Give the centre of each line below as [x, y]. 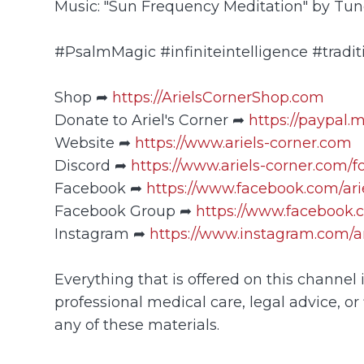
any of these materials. [137, 324]
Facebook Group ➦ [126, 210]
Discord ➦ [93, 165]
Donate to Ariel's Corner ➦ [152, 119]
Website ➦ [95, 142]
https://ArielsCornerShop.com [219, 97]
